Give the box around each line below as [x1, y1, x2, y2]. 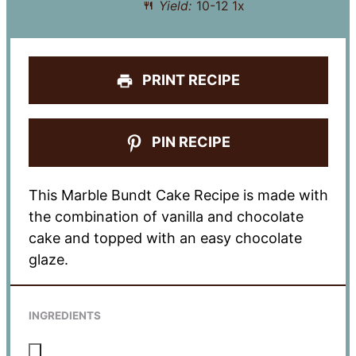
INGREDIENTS [28, 309, 101, 323]
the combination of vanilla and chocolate [28, 208, 304, 226]
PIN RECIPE [149, 133, 231, 151]
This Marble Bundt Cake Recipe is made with [28, 187, 328, 204]
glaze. [28, 251, 68, 269]
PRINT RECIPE [139, 71, 241, 88]
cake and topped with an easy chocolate [28, 230, 302, 247]
